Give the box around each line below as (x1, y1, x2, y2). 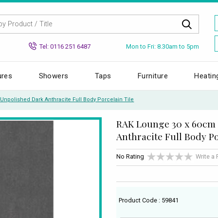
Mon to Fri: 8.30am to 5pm (126, 42, 199, 50)
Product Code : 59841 (119, 196, 179, 204)
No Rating (116, 153, 144, 161)
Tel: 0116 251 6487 (39, 42, 91, 50)
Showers (38, 71, 69, 80)
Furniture (138, 71, 168, 80)
